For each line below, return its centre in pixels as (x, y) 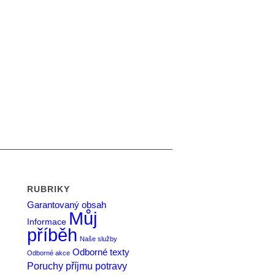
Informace (47, 222)
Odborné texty (101, 252)
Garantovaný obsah (67, 205)
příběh (52, 235)
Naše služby (99, 239)
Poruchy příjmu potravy (77, 266)
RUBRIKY (49, 189)
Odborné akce (49, 253)
